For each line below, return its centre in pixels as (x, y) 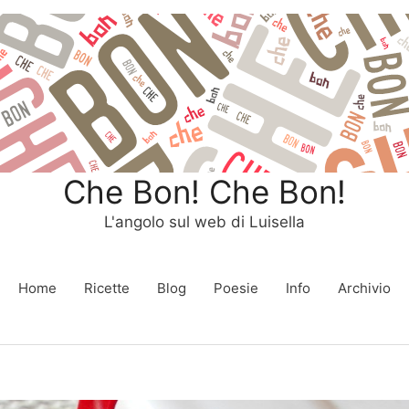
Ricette (107, 288)
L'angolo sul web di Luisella (204, 222)
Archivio (364, 288)
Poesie (236, 288)
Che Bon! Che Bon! (204, 192)
